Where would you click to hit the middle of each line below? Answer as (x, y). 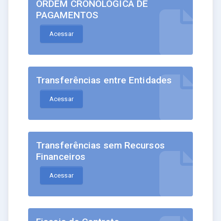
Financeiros (61, 157)
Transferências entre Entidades (104, 80)
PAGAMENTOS (67, 15)
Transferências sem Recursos (100, 146)
